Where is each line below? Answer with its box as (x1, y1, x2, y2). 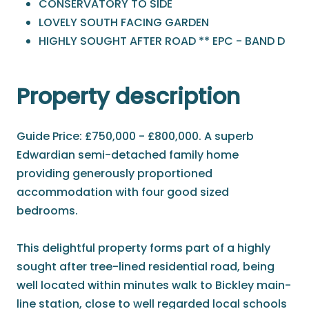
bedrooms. (17, 203, 78, 219)
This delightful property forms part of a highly (17, 240, 270, 257)
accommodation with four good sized (17, 184, 229, 201)
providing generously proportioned (17, 166, 212, 182)
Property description (17, 81, 240, 112)
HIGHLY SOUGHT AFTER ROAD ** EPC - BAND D (39, 33, 285, 50)
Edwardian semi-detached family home (17, 147, 239, 163)
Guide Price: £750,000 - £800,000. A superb (17, 128, 254, 145)
